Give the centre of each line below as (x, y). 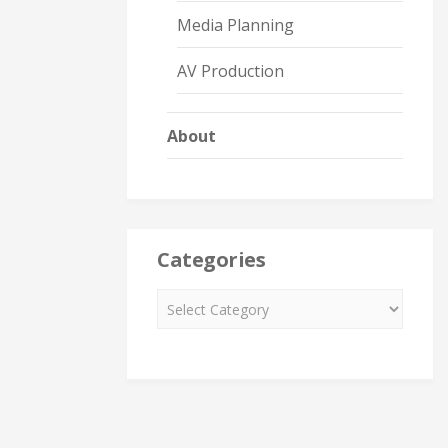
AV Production (230, 71)
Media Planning (235, 25)
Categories (211, 259)
